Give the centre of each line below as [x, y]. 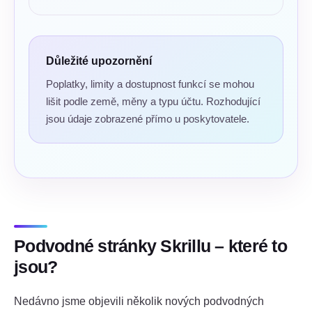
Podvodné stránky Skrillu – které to [150, 246]
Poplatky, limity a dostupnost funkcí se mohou [150, 84]
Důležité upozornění [99, 61]
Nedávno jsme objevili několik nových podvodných [139, 301]
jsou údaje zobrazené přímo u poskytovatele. [148, 118]
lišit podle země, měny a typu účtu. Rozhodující [153, 101]
